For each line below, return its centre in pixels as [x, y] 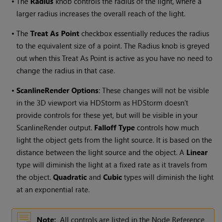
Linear [197, 152]
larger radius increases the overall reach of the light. [101, 14]
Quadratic [70, 177]
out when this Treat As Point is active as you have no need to [115, 58]
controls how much [167, 128]
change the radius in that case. [66, 71]
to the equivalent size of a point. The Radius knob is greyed [113, 46]
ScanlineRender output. [55, 128]
